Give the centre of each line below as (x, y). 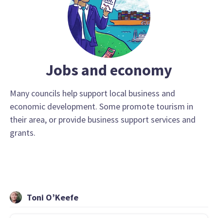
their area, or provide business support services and (103, 120)
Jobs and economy (109, 70)
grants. (23, 133)
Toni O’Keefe (53, 198)
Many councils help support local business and (92, 93)
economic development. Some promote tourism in (101, 107)
